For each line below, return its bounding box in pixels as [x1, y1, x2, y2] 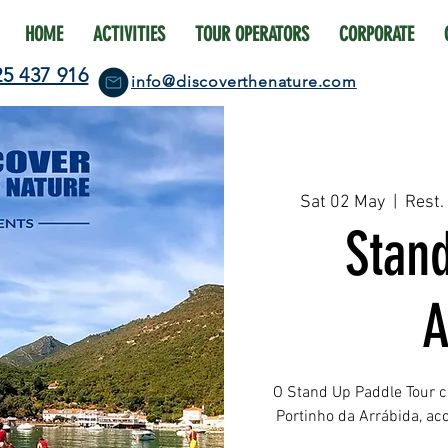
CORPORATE [338, 22, 414, 46]
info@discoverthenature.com [131, 72, 357, 91]
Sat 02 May [299, 191, 385, 213]
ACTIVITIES [92, 22, 165, 46]
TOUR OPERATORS [194, 22, 309, 46]
